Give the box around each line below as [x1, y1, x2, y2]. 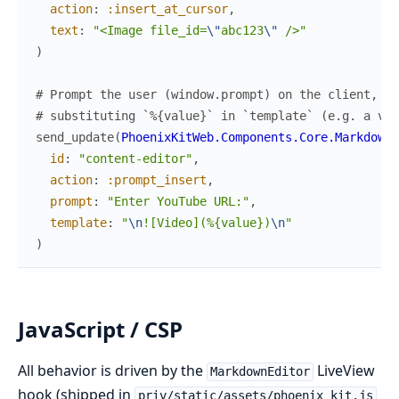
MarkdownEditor [209, 364, 310, 379]
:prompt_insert [107, 173, 207, 188]
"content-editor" [78, 151, 192, 167]
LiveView [313, 361, 375, 381]
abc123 [221, 23, 264, 38]
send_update [36, 130, 114, 145]
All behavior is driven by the [18, 361, 207, 381]
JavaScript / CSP [18, 314, 183, 345]
